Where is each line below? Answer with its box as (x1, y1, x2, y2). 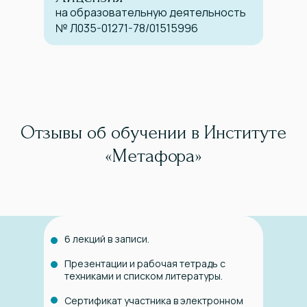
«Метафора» (105, 145, 202, 167)
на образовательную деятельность (56, 5, 246, 21)
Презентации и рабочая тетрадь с (64, 257, 225, 271)
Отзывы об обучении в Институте (21, 122, 286, 144)
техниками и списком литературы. (64, 269, 223, 283)
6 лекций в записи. (64, 232, 149, 246)
